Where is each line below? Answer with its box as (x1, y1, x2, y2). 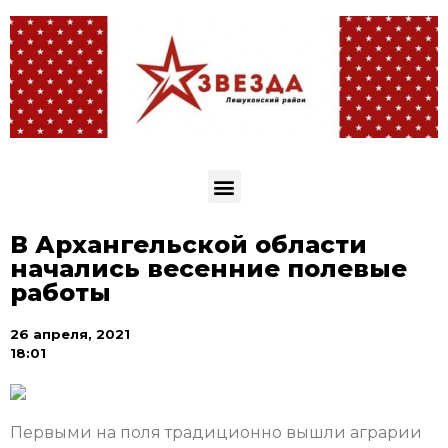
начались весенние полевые (10, 254, 407, 284)
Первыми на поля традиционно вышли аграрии (10, 423, 422, 443)
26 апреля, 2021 (10, 326, 130, 343)
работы (10, 278, 111, 308)
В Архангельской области (10, 230, 367, 260)
